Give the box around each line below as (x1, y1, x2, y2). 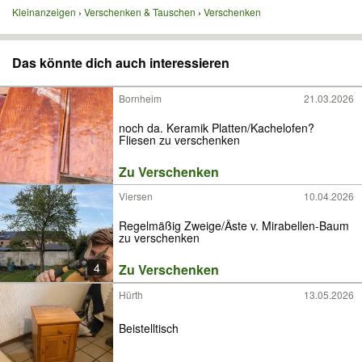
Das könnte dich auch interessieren (12, 53, 229, 72)
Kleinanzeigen (12, 5, 76, 19)
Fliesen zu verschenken (119, 132, 240, 149)
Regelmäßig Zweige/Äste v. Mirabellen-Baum (119, 217, 349, 234)
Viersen (119, 189, 153, 203)
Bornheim (119, 91, 162, 105)
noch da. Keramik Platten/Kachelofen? (119, 120, 314, 137)
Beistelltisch (119, 319, 179, 336)
